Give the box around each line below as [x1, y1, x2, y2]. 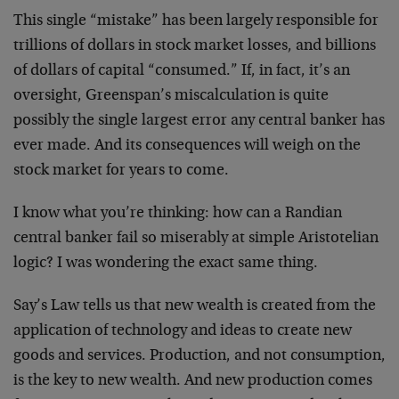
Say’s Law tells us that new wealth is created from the [13, 298, 376, 314]
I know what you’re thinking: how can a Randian [13, 206, 342, 222]
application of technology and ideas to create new [13, 323, 352, 339]
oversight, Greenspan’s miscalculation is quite [13, 88, 329, 104]
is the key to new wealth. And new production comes [13, 373, 372, 389]
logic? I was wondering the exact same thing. [13, 256, 318, 272]
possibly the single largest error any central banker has [13, 113, 385, 129]
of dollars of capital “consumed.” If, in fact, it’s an [13, 63, 350, 79]
